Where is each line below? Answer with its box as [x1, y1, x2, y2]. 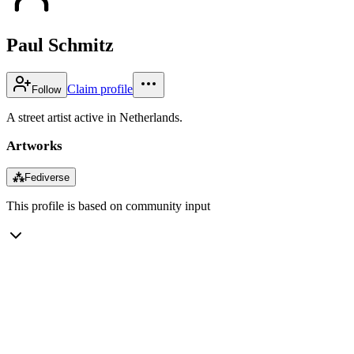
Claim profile [67, 81, 133, 96]
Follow [32, 83, 61, 96]
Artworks [6, 137, 62, 153]
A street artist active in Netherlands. [6, 110, 183, 124]
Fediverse [24, 171, 70, 183]
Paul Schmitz [6, 34, 114, 55]
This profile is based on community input [6, 198, 210, 213]
